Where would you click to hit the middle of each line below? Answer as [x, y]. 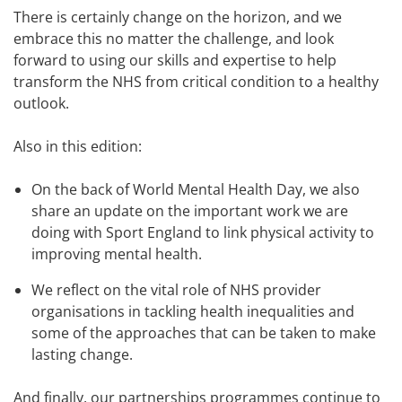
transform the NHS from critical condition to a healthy [196, 81]
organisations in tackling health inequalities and [193, 311]
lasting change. [82, 354]
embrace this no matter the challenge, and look [174, 38]
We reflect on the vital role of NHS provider [176, 289]
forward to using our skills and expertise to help [175, 60]
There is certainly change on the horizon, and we [178, 17]
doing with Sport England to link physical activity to [203, 232]
